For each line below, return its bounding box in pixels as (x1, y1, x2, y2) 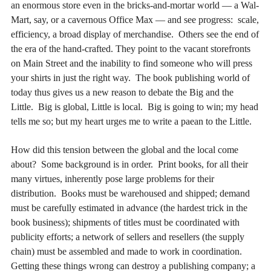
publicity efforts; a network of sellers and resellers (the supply (11, 231, 244, 242)
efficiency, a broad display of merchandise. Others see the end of (11, 29, 259, 40)
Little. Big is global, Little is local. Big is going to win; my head (11, 102, 258, 113)
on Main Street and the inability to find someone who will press (11, 58, 252, 69)
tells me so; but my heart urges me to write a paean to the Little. (11, 116, 252, 127)
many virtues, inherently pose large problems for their (11, 173, 214, 184)
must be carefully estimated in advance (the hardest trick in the (11, 202, 247, 213)
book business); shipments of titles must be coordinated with (11, 217, 240, 227)
